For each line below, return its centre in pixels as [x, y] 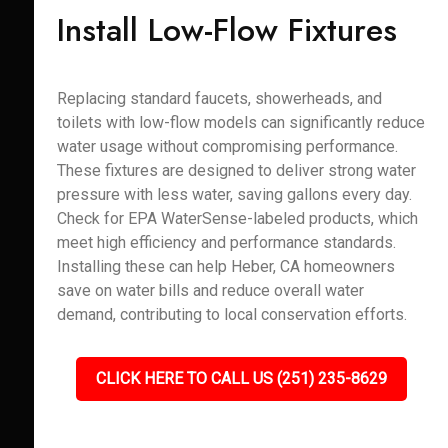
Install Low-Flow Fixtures [226, 30]
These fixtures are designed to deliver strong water [236, 170]
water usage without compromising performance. [227, 146]
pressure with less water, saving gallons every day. [234, 194]
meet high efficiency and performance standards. [226, 242]
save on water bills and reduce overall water [210, 290]
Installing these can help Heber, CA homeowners [225, 266]
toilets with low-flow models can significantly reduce [240, 122]
